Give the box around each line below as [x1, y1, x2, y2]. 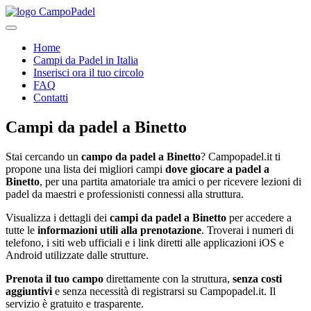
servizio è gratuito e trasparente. [6, 297, 144, 310]
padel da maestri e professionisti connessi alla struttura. [6, 187, 244, 200]
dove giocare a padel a [165, 162, 269, 175]
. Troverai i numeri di [201, 224, 294, 236]
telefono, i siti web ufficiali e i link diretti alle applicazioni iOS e [6, 236, 284, 249]
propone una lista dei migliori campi [6, 162, 165, 175]
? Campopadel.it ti [201, 150, 280, 162]
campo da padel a [81, 150, 167, 162]
